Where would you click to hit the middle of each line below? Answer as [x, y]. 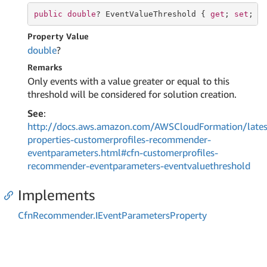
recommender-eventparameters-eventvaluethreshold [139, 166]
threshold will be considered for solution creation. [132, 94]
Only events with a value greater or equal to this [128, 81]
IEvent [108, 215]
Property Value [58, 36]
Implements [56, 195]
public [48, 14]
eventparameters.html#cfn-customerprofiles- [123, 153]
